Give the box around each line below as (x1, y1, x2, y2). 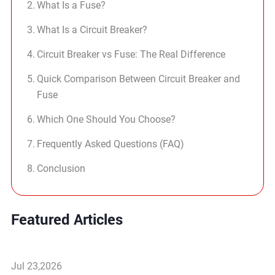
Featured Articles (10, 209, 123, 229)
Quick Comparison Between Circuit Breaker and (37, 73, 241, 85)
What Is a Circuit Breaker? (37, 24, 148, 36)
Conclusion (37, 163, 86, 174)
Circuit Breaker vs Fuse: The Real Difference (37, 48, 226, 60)
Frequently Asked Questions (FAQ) (37, 138, 185, 150)
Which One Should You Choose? (37, 114, 176, 125)
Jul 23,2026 (10, 260, 62, 272)
